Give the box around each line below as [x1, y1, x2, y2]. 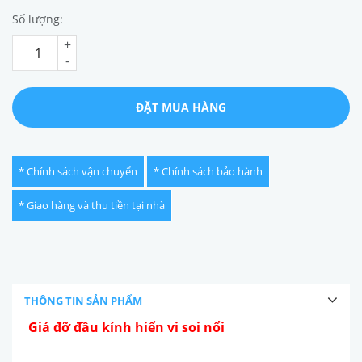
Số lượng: [12, 11, 63, 27]
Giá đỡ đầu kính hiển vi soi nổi [28, 318, 225, 337]
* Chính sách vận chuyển [19, 164, 137, 179]
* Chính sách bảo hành [154, 164, 263, 179]
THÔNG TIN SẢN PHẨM [24, 293, 142, 309]
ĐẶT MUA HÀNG [136, 99, 226, 116]
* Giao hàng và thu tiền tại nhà [19, 198, 165, 213]
